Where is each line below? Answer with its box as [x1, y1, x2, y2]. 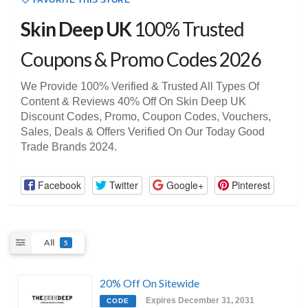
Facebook [37, 177, 81, 192]
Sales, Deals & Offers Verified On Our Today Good [21, 126, 265, 138]
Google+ [166, 177, 203, 192]
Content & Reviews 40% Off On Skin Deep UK [21, 96, 246, 108]
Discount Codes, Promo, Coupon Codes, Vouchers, [21, 111, 271, 123]
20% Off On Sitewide [100, 276, 199, 289]
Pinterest [231, 177, 270, 192]
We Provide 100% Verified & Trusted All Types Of [21, 80, 259, 93]
